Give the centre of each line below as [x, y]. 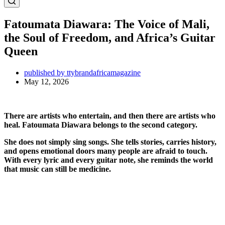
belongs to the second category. [144, 125]
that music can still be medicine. [58, 169]
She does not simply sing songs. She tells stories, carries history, [110, 142]
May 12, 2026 [46, 81]
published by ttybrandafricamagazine [82, 72]
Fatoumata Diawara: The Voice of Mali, [107, 24]
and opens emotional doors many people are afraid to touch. [106, 151]
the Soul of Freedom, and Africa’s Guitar [110, 37]
